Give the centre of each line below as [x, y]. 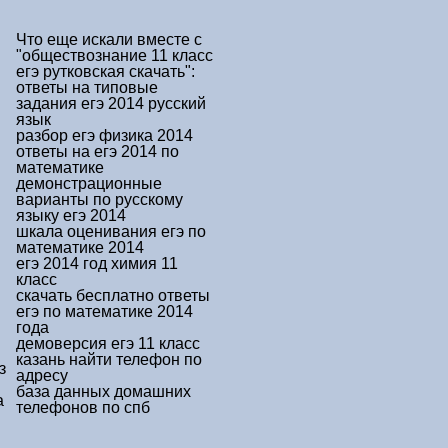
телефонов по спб [83, 407]
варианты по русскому [99, 199]
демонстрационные [89, 183]
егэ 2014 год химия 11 [97, 263]
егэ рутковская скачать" [103, 71]
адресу [42, 375]
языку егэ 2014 [71, 215]
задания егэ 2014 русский [111, 103]
